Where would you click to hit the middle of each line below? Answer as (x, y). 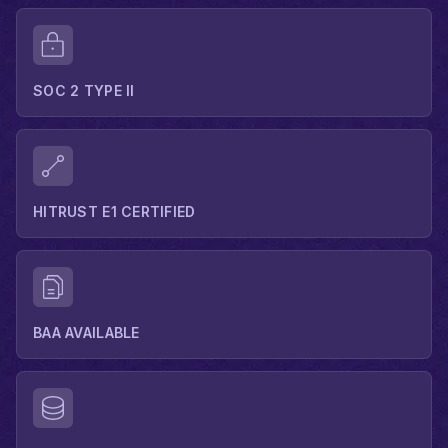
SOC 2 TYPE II (84, 91)
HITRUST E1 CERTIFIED (114, 212)
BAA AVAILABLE (86, 333)
